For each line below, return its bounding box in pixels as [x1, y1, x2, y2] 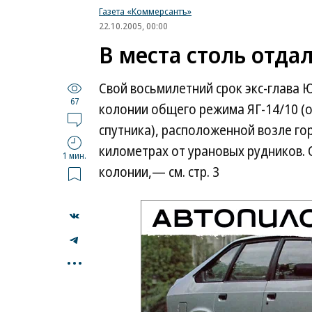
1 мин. [63, 150, 86, 162]
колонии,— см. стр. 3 [99, 163, 219, 181]
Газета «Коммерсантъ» [99, 5, 192, 17]
